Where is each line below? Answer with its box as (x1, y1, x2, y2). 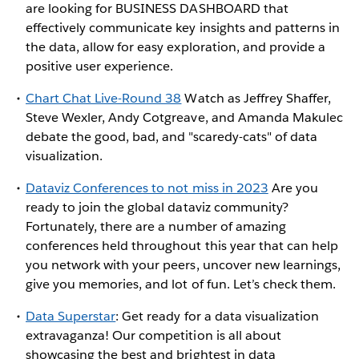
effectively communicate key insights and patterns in (26, 18, 340, 36)
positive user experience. (26, 57, 174, 75)
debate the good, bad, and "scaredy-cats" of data (26, 127, 317, 145)
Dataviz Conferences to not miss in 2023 (26, 179, 268, 196)
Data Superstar (26, 307, 116, 325)
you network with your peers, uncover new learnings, (26, 256, 341, 273)
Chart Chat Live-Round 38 (26, 89, 182, 107)
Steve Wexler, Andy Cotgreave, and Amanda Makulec (26, 108, 343, 126)
